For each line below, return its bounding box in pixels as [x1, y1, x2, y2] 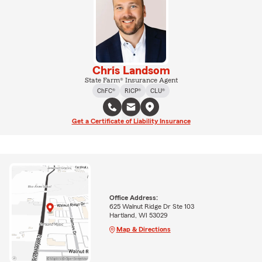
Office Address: [109, 194, 158, 201]
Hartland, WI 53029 [109, 211, 168, 219]
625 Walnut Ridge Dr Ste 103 [109, 202, 194, 210]
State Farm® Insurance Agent [84, 76, 178, 84]
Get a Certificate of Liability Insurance [71, 117, 191, 125]
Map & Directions [116, 225, 171, 233]
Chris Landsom [92, 64, 170, 77]
